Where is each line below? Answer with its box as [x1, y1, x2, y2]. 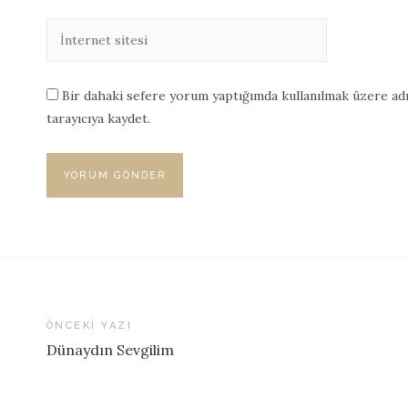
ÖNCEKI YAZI [46, 320, 133, 332]
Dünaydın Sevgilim [46, 341, 174, 360]
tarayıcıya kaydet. [46, 110, 150, 127]
